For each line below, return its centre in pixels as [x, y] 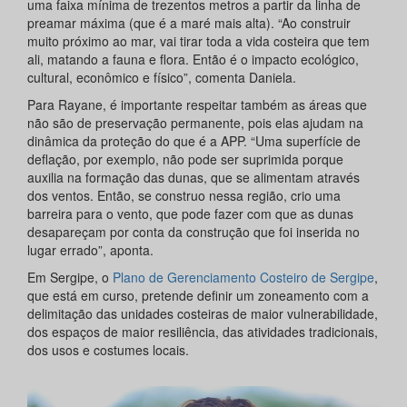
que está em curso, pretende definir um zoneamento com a [198, 296]
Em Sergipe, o [70, 278]
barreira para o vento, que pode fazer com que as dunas [190, 214]
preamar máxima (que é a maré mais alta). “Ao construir [189, 23]
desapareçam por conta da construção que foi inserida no [194, 232]
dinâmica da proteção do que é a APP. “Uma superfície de [194, 141]
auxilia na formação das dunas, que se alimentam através [194, 178]
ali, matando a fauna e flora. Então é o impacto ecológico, [193, 60]
